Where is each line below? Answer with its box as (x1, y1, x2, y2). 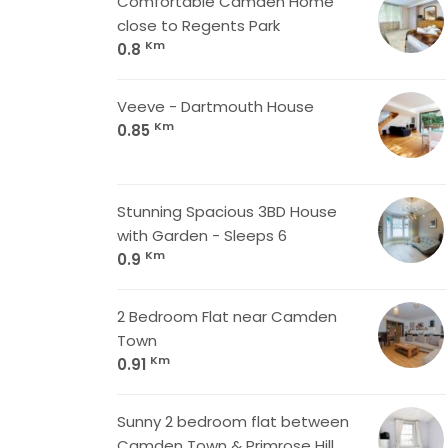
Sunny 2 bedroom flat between (117, 411, 349, 432)
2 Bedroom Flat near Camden (117, 306, 337, 327)
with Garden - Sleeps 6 (117, 225, 287, 246)
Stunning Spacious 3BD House (117, 201, 337, 222)
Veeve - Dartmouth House (117, 96, 314, 117)
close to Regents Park (117, 15, 280, 36)
